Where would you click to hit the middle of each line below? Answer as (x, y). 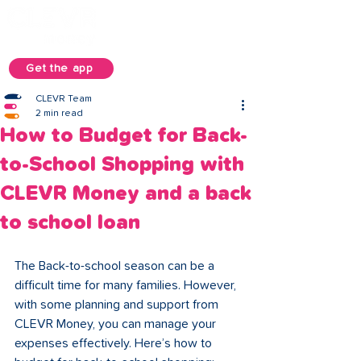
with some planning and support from (118, 305)
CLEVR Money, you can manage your (117, 324)
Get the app (60, 68)
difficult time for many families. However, (127, 285)
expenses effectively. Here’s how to (115, 343)
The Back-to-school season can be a (116, 266)
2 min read (59, 114)
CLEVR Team (64, 99)
